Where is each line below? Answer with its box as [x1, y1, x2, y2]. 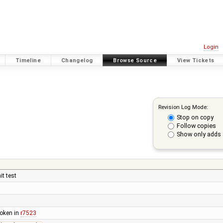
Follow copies [176, 122, 216, 130]
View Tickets [177, 57, 215, 64]
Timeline [15, 57, 41, 64]
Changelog [61, 57, 93, 64]
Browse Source [113, 57, 157, 64]
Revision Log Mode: [158, 103, 208, 111]
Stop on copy [176, 113, 214, 121]
